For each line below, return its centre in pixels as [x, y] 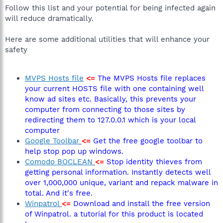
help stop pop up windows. [74, 151]
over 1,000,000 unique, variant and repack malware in [121, 183]
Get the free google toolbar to [148, 141]
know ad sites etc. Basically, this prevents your [111, 99]
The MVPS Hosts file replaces [152, 78]
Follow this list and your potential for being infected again [110, 8]
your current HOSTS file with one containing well [114, 89]
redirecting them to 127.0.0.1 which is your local [110, 120]
